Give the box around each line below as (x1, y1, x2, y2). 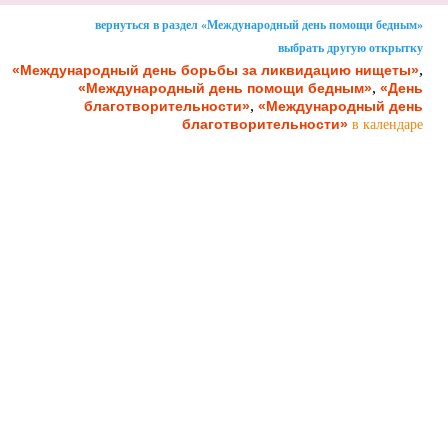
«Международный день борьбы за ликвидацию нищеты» (12, 61, 419, 78)
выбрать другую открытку (278, 40, 423, 55)
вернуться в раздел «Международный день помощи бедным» (95, 17, 423, 32)
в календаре (352, 116, 423, 132)
